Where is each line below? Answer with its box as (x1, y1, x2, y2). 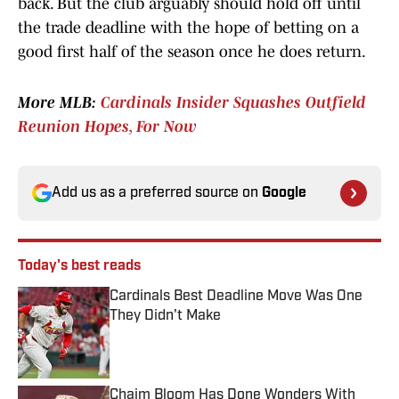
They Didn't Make (110, 309, 221, 324)
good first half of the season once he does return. (18, 43, 366, 61)
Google (262, 186, 306, 201)
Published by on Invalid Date (109, 326, 271, 341)
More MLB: (18, 94, 101, 112)
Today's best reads (18, 259, 141, 274)
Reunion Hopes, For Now (18, 118, 197, 136)
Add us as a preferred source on (52, 186, 262, 201)
